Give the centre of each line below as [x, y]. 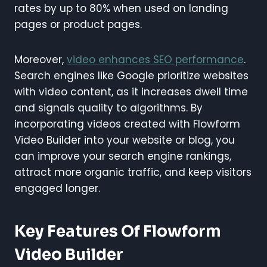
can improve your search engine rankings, [123, 156]
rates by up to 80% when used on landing [121, 9]
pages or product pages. [78, 25]
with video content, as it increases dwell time [131, 92]
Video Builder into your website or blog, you [125, 140]
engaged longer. [57, 189]
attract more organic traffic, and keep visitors [133, 173]
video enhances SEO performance [155, 60]
